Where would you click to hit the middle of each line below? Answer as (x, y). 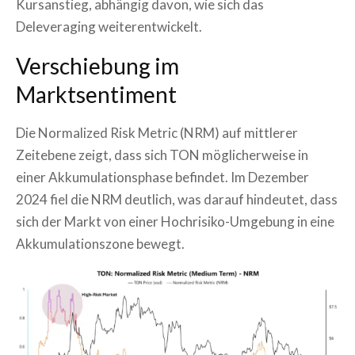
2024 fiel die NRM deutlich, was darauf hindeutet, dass (177, 200)
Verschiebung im (97, 66)
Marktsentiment (96, 95)
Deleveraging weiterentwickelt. (109, 27)
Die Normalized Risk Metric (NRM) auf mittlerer (157, 133)
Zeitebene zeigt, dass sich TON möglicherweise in (162, 155)
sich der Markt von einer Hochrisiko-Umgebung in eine (175, 222)
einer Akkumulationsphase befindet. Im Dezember (162, 177)
